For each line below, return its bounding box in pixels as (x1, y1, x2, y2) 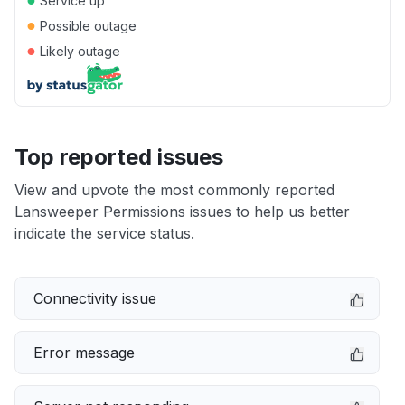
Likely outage (36, 43, 120, 59)
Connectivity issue (33, 289, 156, 307)
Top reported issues (14, 144, 223, 170)
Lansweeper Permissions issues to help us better (14, 202, 350, 221)
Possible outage (36, 18, 137, 33)
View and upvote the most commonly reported (14, 181, 334, 199)
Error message (33, 344, 135, 362)
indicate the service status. (14, 224, 194, 242)
